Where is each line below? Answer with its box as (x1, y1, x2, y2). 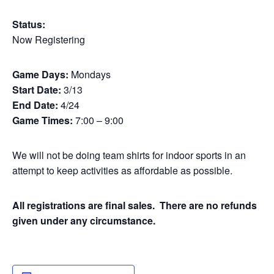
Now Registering (12, 32, 85, 46)
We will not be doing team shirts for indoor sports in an (12, 147, 246, 162)
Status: (12, 17, 45, 31)
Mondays (68, 67, 111, 81)
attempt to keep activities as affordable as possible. (12, 163, 232, 177)
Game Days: (12, 67, 68, 81)
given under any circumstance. (12, 213, 155, 228)
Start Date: (12, 82, 61, 97)
